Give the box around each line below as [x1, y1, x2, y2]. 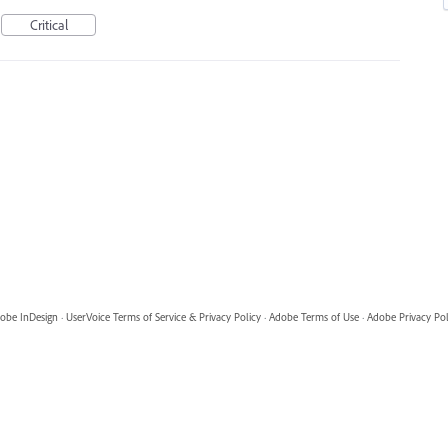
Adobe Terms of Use [268, 310, 359, 324]
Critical [29, 16, 68, 34]
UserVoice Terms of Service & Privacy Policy [65, 310, 261, 324]
